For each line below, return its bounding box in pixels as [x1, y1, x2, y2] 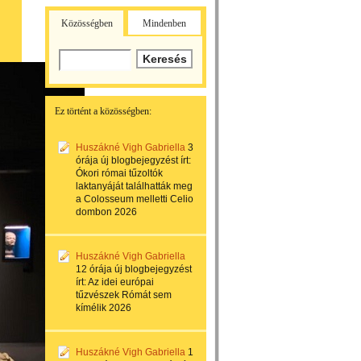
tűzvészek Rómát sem [76, 289, 172, 301]
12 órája [76, 263, 112, 275]
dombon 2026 [76, 206, 137, 218]
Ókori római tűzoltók [76, 168, 163, 179]
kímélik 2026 [76, 302, 131, 313]
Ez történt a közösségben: [55, 106, 151, 117]
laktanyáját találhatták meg [76, 180, 193, 192]
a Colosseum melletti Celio [76, 193, 193, 205]
